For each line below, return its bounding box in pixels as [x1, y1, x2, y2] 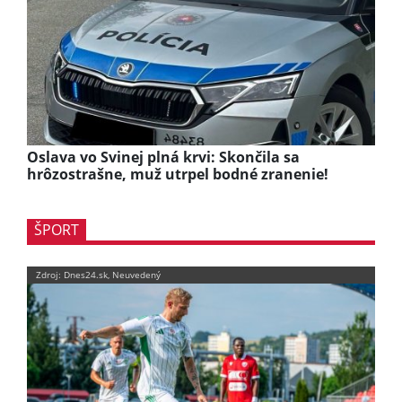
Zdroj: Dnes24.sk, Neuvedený [36, 267, 161, 281]
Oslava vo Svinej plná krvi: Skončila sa [27, 146, 300, 167]
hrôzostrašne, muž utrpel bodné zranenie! [27, 163, 328, 184]
